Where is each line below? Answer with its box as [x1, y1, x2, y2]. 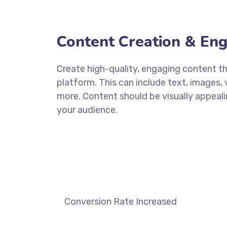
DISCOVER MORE [57, 129, 112, 137]
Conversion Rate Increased [64, 196, 177, 208]
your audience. [57, 104, 118, 116]
